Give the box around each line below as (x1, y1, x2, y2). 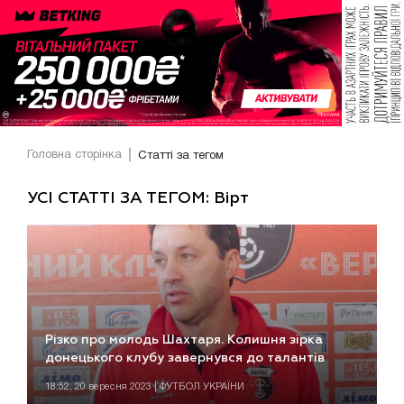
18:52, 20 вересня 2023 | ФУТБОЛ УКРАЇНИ (45, 382, 244, 392)
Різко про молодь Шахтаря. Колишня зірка (45, 334, 323, 347)
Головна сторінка (27, 150, 122, 161)
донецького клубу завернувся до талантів (45, 352, 325, 365)
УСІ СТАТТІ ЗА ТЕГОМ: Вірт (27, 189, 249, 207)
